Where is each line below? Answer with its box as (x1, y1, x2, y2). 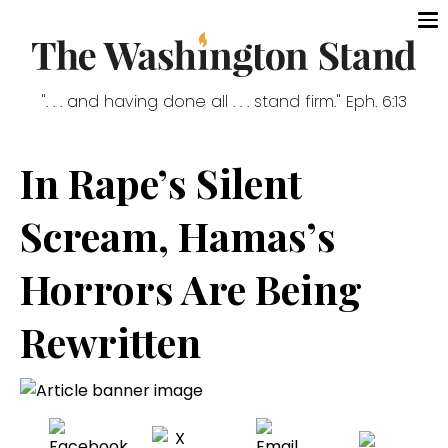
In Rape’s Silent (20, 156, 302, 210)
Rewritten (20, 315, 201, 369)
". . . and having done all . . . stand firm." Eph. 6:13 (41, 90, 407, 114)
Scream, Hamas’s (20, 209, 336, 263)
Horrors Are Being (20, 262, 362, 316)
